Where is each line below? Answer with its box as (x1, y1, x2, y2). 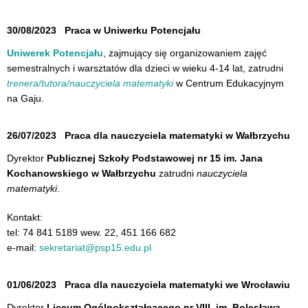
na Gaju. (7, 92, 44, 104)
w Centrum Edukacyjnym (173, 77, 284, 89)
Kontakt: (7, 211, 43, 223)
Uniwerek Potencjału (7, 47, 103, 58)
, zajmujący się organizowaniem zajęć (103, 47, 267, 58)
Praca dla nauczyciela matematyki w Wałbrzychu (65, 130, 290, 142)
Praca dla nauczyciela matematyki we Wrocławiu (65, 279, 290, 291)
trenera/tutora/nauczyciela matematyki (7, 77, 173, 89)
